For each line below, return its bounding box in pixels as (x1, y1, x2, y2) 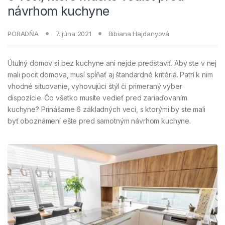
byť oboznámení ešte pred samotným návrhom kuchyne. (8, 116, 191, 125)
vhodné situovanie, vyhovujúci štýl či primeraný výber (8, 81, 182, 90)
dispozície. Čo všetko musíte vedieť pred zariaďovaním (8, 93, 187, 102)
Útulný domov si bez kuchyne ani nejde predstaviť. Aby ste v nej (8, 58, 217, 67)
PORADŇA (8, 29, 39, 38)
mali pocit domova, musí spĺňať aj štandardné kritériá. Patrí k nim (8, 70, 213, 79)
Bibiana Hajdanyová (108, 29, 170, 38)
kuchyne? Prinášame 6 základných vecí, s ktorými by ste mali (8, 104, 205, 114)
